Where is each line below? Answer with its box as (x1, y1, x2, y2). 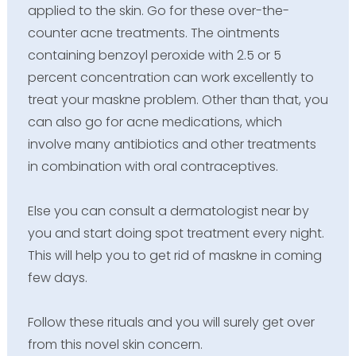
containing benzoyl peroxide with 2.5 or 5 (27, 45, 281, 64)
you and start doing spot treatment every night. (27, 223, 324, 242)
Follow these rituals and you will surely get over (27, 312, 315, 331)
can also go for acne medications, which (27, 112, 282, 131)
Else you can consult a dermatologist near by (27, 201, 309, 220)
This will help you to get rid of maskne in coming (27, 246, 322, 265)
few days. (27, 268, 87, 287)
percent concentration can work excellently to (27, 68, 314, 87)
